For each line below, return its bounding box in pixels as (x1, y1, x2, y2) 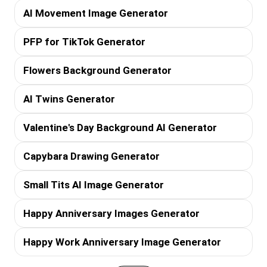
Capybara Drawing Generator (23, 150, 160, 162)
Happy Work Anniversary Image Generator (23, 235, 221, 248)
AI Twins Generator (23, 92, 115, 105)
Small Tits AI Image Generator (23, 178, 164, 191)
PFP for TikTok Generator (23, 35, 145, 48)
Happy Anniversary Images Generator (23, 207, 200, 219)
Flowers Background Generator (23, 64, 172, 76)
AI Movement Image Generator (23, 7, 168, 19)
